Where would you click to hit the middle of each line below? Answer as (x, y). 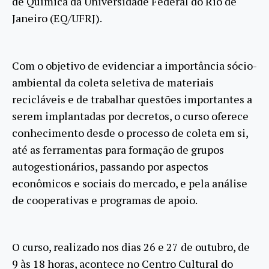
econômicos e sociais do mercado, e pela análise (130, 183)
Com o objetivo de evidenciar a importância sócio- (134, 65)
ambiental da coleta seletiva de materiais (113, 82)
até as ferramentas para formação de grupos (118, 149)
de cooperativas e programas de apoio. (105, 200)
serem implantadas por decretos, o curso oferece (130, 116)
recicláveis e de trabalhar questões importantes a (132, 99)
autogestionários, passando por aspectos (110, 166)
